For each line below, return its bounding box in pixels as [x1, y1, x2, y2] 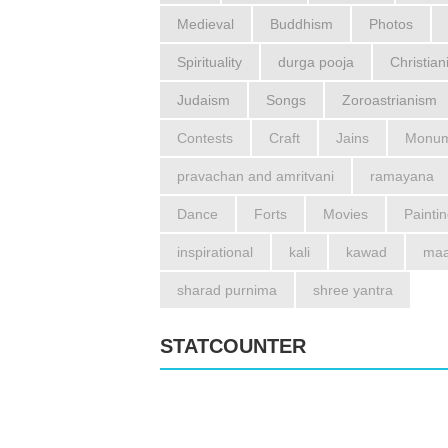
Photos [369, 15, 413, 32]
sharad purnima [177, 281, 277, 298]
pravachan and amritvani [177, 167, 334, 184]
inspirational [177, 243, 253, 260]
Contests [177, 129, 233, 146]
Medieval [177, 15, 234, 32]
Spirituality [177, 53, 242, 70]
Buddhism [270, 15, 333, 32]
